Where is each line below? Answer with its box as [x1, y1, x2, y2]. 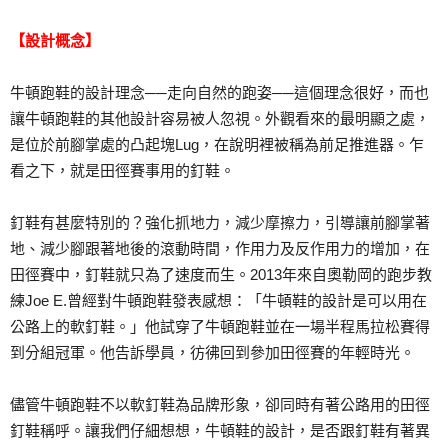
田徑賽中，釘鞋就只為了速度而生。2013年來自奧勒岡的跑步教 [10, 266, 432, 283]
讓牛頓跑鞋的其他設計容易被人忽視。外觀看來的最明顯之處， [10, 110, 430, 127]
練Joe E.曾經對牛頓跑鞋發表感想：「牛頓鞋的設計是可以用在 [10, 292, 427, 309]
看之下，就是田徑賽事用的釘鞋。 [10, 162, 235, 179]
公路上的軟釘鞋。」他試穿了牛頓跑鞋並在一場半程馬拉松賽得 [10, 318, 430, 335]
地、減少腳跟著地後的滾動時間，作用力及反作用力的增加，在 [10, 240, 430, 257]
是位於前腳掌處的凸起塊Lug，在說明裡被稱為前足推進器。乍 [10, 136, 424, 153]
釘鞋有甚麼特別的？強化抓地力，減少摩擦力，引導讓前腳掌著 [10, 214, 430, 231]
